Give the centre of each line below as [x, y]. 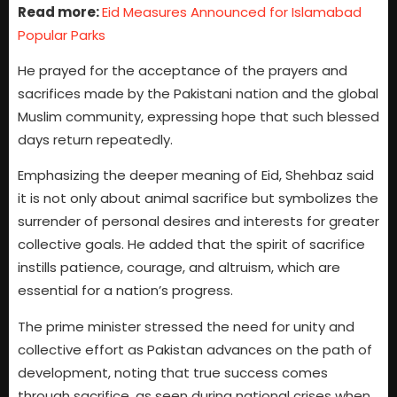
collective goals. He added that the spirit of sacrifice [191, 245]
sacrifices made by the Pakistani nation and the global [198, 93]
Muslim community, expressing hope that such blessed [198, 116]
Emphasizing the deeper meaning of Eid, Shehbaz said [196, 175]
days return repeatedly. [95, 139]
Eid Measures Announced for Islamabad [232, 12]
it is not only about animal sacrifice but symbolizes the [198, 198]
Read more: [60, 12]
